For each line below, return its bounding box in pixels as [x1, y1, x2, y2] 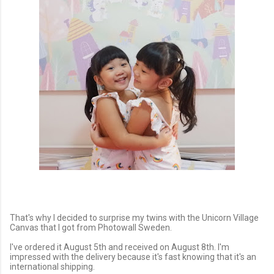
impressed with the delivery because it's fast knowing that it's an [10, 252, 256, 262]
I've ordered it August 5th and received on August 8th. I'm [10, 242, 229, 253]
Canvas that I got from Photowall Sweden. [10, 222, 174, 232]
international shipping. [10, 262, 97, 272]
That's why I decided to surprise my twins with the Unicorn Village [10, 212, 259, 223]
